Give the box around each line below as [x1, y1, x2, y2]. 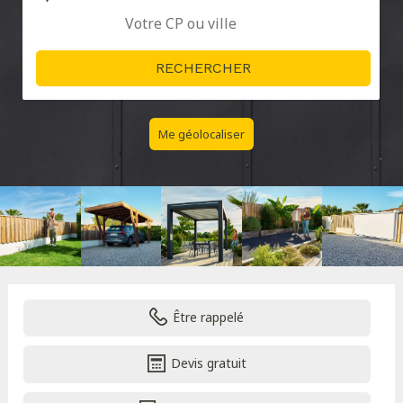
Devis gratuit [170, 354, 246, 372]
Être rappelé [173, 309, 245, 327]
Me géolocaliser [157, 125, 245, 142]
